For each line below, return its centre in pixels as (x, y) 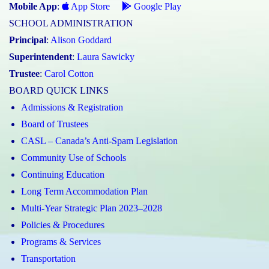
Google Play (156, 7)
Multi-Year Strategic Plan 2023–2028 (92, 208)
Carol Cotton (69, 74)
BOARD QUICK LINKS (59, 91)
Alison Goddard (81, 40)
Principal (28, 40)
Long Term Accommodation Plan (84, 192)
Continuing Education (63, 175)
